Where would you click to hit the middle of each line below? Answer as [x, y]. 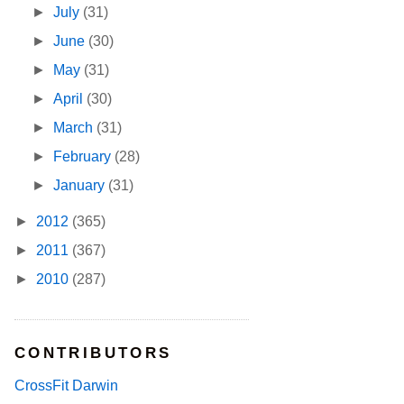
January [81, 186]
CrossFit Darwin [66, 385]
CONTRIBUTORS [93, 353]
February [84, 157]
